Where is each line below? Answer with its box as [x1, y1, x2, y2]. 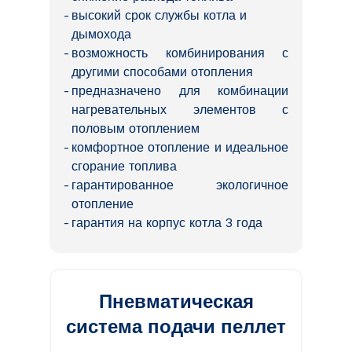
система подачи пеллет [66, 314, 286, 338]
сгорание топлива [71, 158, 177, 174]
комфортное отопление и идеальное [71, 139, 288, 155]
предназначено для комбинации [71, 82, 288, 98]
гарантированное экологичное [71, 177, 288, 192]
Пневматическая [98, 289, 254, 313]
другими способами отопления [71, 64, 253, 79]
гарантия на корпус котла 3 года [71, 214, 262, 230]
